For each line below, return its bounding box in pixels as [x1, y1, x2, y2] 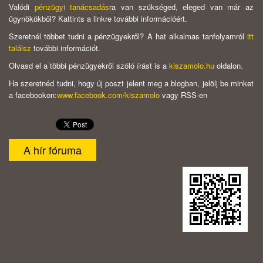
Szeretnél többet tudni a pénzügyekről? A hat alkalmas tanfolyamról [9, 31, 244, 42]
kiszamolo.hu [169, 60, 214, 72]
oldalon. [214, 60, 243, 72]
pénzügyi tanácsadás [34, 1, 110, 13]
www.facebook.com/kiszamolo [57, 89, 160, 101]
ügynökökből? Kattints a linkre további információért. [9, 13, 187, 25]
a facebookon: [9, 89, 57, 101]
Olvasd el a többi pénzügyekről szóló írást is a [9, 60, 169, 72]
